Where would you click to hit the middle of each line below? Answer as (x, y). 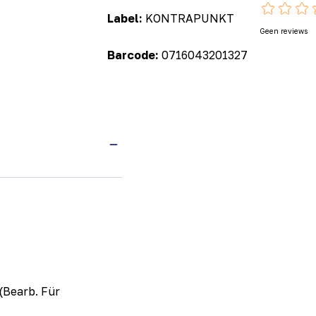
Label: (127, 18)
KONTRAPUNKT (190, 18)
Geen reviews (284, 31)
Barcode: (135, 55)
